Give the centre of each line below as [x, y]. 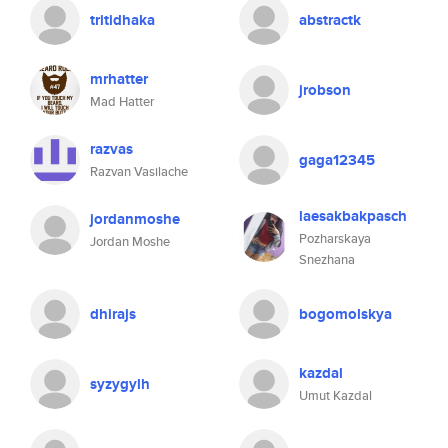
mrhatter [119, 79]
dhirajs [113, 314]
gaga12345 [337, 160]
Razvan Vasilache [139, 171]
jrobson [325, 90]
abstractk [330, 20]
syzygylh [120, 384]
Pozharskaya [335, 238]
